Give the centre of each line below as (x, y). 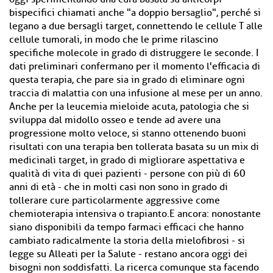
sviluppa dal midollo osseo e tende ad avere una (115, 120)
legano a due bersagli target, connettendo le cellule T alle (136, 26)
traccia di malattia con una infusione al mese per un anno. (136, 93)
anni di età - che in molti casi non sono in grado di (119, 187)
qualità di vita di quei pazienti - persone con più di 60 (127, 174)
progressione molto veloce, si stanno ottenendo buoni (128, 133)
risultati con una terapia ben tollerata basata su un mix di (134, 147)
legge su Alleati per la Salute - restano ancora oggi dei (128, 254)
